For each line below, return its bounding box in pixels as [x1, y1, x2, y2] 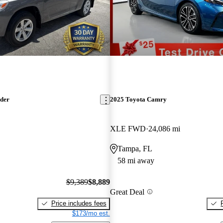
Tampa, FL [117, 144, 152, 153]
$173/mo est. [72, 209, 110, 217]
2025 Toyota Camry [110, 96, 167, 104]
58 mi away [117, 156, 154, 165]
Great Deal [110, 187, 144, 196]
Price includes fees [51, 199, 107, 207]
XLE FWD [110, 124, 146, 133]
